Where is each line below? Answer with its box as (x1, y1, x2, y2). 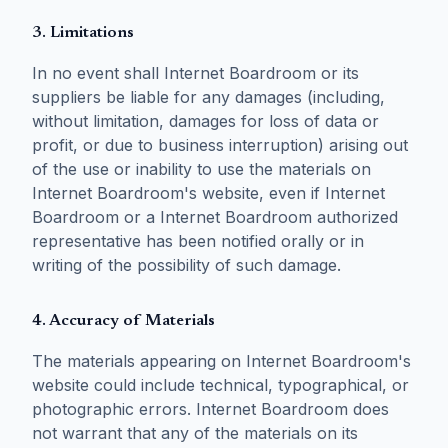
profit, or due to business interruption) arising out (32, 135, 408, 155)
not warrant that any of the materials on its (32, 423, 358, 443)
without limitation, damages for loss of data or (32, 111, 379, 131)
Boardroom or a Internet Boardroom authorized (32, 207, 398, 227)
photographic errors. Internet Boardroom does (32, 399, 389, 419)
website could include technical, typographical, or (32, 375, 409, 395)
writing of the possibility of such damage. (32, 255, 341, 275)
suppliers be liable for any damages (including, (32, 87, 385, 107)
